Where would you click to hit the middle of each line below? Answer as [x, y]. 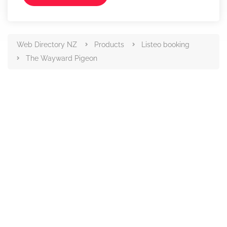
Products [109, 45]
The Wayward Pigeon [62, 58]
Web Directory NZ [47, 45]
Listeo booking [165, 45]
